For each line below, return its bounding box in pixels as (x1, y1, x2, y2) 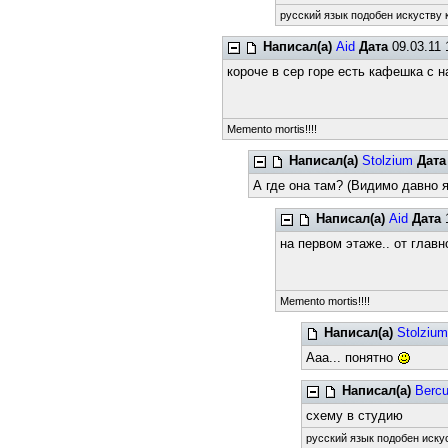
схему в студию (306, 408, 404, 423)
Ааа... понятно (306, 350, 398, 365)
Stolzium (362, 153, 414, 168)
